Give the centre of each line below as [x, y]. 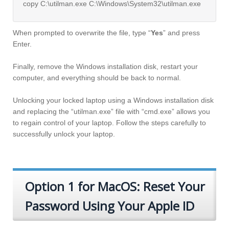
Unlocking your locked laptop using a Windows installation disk [113, 100]
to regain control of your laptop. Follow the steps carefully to [109, 123]
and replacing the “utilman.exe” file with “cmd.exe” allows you [111, 112]
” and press [181, 33]
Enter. [22, 44]
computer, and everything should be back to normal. [97, 78]
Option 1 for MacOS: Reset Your [115, 187]
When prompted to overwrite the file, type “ [82, 33]
